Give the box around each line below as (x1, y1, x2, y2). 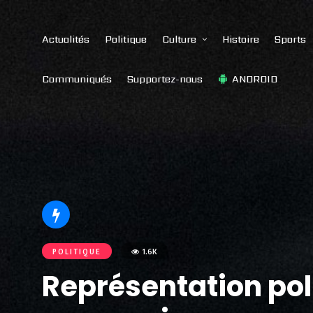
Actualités (42, 32, 89, 46)
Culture (162, 32, 196, 46)
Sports (275, 32, 306, 46)
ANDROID (232, 72, 278, 86)
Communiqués (42, 72, 112, 86)
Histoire (222, 32, 259, 46)
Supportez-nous (127, 72, 203, 86)
